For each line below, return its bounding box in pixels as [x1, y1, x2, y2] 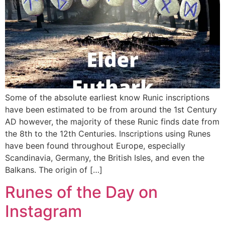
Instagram [5, 201, 82, 221]
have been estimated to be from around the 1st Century [5, 104, 217, 115]
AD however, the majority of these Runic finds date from [5, 116, 219, 127]
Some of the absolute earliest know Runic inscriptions [5, 92, 209, 102]
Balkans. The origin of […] [5, 164, 102, 175]
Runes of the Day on [5, 182, 158, 202]
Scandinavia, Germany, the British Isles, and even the [5, 152, 204, 163]
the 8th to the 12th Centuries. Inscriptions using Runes [5, 128, 210, 139]
